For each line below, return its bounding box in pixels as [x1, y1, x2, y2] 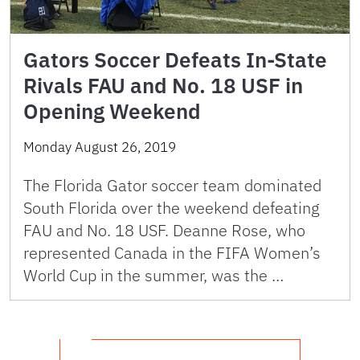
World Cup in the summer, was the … [23, 264, 284, 286]
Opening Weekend [23, 96, 201, 125]
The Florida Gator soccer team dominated [23, 174, 321, 196]
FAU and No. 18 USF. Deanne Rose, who [23, 219, 305, 241]
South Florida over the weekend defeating [23, 196, 320, 219]
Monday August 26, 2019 [23, 137, 176, 156]
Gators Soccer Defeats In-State [23, 45, 327, 73]
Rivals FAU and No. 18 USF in [23, 71, 303, 99]
